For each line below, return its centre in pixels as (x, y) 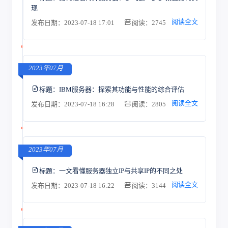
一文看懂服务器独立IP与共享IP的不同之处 (121, 170)
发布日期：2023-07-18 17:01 (73, 23)
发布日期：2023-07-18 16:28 (73, 104)
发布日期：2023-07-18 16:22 (73, 186)
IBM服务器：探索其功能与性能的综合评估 (121, 89)
